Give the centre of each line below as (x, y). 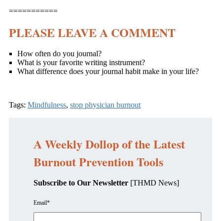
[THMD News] (154, 183)
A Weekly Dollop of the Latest (109, 144)
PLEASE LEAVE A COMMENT (92, 33)
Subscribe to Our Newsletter (81, 183)
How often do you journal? (59, 54)
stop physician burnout (105, 105)
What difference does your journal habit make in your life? (108, 72)
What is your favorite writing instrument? (81, 63)
